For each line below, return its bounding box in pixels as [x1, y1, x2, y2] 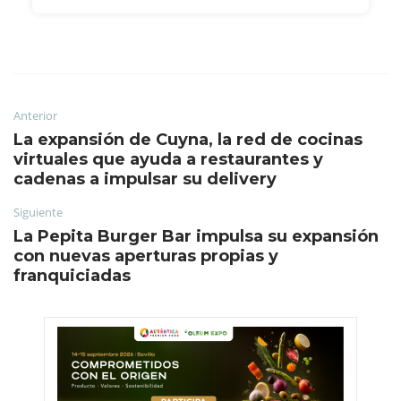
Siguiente [13, 203, 63, 220]
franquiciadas [13, 265, 131, 286]
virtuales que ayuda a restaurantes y [13, 149, 323, 169]
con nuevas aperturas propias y [13, 245, 278, 266]
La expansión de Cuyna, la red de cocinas [13, 129, 363, 149]
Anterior [13, 107, 57, 124]
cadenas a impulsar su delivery [13, 168, 277, 189]
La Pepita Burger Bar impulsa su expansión [13, 226, 379, 246]
